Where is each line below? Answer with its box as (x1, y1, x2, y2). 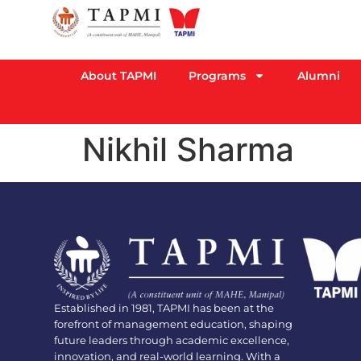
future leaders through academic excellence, (54, 333, 290, 346)
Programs (188, 68, 246, 84)
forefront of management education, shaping (54, 317, 293, 330)
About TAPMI (80, 68, 156, 84)
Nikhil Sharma (82, 130, 294, 170)
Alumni (297, 68, 340, 84)
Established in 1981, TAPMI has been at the (54, 301, 275, 314)
